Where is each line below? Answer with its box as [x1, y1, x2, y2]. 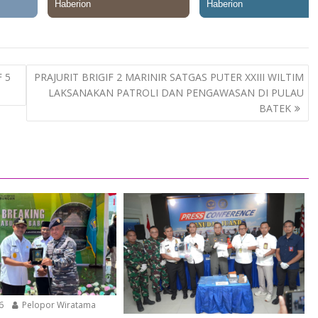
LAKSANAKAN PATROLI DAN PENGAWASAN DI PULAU [48, 85, 304, 99]
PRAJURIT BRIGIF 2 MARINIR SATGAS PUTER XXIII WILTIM [33, 70, 304, 84]
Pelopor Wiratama [20, 298, 97, 311]
